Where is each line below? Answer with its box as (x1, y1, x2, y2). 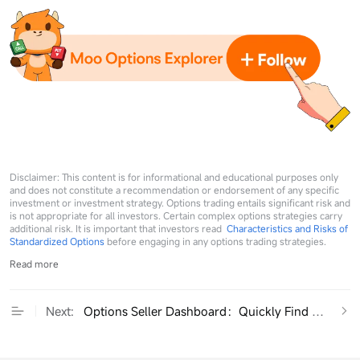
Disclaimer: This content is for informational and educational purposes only (10, 170, 338, 184)
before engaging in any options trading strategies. (104, 235, 326, 248)
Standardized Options (10, 235, 104, 248)
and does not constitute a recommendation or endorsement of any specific (10, 183, 339, 197)
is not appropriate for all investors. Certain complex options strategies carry (10, 209, 342, 223)
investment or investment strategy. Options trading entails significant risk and (10, 196, 350, 210)
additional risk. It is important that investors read (10, 222, 227, 235)
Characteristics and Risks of (227, 222, 348, 235)
